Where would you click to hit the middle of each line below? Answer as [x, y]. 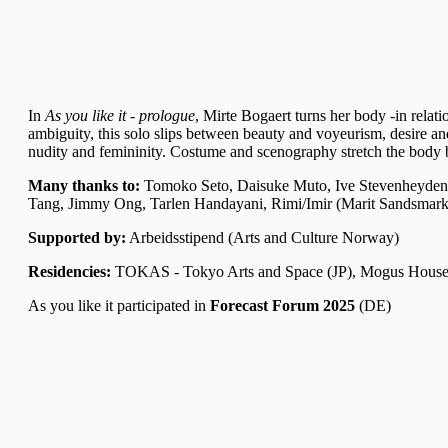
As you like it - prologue [120, 115]
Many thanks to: [84, 185]
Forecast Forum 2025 [284, 305]
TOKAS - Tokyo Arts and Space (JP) [233, 271]
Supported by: [77, 237]
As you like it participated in [119, 305]
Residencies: [69, 271]
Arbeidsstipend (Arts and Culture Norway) [262, 237]
